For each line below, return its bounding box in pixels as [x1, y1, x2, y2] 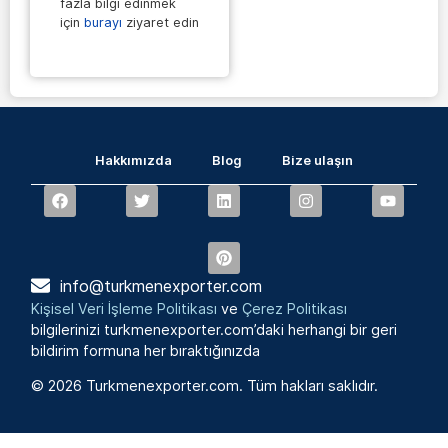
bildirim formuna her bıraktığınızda [31, 341, 261, 359]
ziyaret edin [122, 15, 199, 31]
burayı [84, 15, 122, 31]
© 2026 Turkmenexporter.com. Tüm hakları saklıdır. [31, 376, 379, 394]
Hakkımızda [95, 152, 172, 168]
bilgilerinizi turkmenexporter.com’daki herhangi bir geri [31, 320, 398, 338]
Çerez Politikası [242, 299, 348, 317]
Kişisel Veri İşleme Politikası [31, 299, 218, 317]
